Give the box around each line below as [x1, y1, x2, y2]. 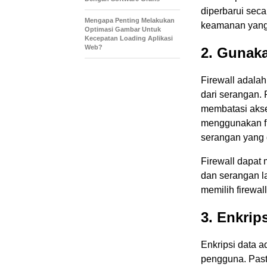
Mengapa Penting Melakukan [85, 16, 175, 24]
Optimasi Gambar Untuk [85, 25, 161, 33]
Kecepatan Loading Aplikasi [85, 34, 173, 42]
